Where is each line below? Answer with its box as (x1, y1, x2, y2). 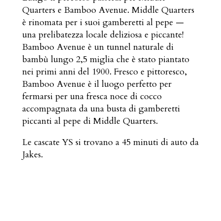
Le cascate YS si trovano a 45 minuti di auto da (22, 136, 199, 148)
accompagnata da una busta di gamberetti (22, 103, 180, 115)
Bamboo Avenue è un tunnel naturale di (22, 41, 174, 53)
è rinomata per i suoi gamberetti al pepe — (22, 16, 184, 29)
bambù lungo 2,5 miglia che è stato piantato (22, 53, 189, 66)
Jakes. (22, 148, 43, 161)
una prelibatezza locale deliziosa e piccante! (22, 29, 184, 41)
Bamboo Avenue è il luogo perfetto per (22, 78, 172, 90)
